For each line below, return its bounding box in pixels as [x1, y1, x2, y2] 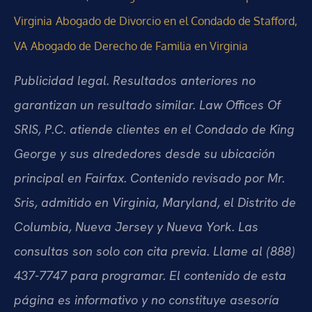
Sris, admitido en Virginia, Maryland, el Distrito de [14, 194, 296, 211]
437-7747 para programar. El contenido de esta [14, 267, 286, 284]
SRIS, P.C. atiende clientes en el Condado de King [14, 121, 295, 138]
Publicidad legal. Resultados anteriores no [14, 72, 256, 89]
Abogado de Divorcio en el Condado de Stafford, [56, 14, 297, 29]
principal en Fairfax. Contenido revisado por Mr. [14, 170, 285, 187]
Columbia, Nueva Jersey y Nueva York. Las [14, 219, 258, 235]
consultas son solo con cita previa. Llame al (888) [14, 243, 295, 260]
